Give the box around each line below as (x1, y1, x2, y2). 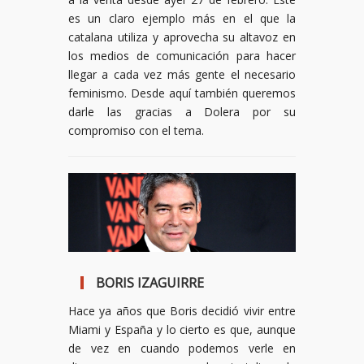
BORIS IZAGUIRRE (96, 273, 204, 292)
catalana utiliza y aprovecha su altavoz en (68, 29, 296, 45)
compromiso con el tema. (68, 123, 204, 139)
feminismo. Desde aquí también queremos (68, 85, 296, 102)
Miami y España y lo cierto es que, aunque (68, 321, 296, 337)
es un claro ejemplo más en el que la (68, 11, 296, 27)
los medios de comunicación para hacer (68, 48, 296, 64)
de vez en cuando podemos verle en (68, 340, 296, 356)
